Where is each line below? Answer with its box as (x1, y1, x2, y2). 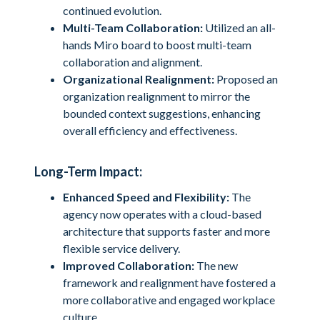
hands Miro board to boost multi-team (63, 38, 251, 51)
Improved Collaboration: (63, 259, 194, 272)
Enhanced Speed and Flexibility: (63, 190, 229, 204)
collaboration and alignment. (63, 55, 202, 69)
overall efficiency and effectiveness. (63, 124, 237, 137)
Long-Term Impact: (34, 164, 142, 179)
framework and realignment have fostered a (63, 276, 276, 289)
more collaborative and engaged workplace (63, 293, 275, 306)
